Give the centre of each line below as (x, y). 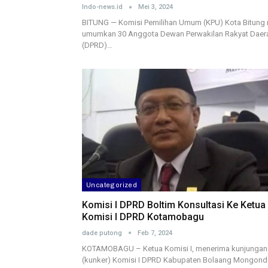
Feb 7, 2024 (155, 233)
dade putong (103, 233)
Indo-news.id (103, 7)
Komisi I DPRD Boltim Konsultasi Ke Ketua (174, 205)
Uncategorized (112, 185)
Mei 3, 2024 (156, 7)
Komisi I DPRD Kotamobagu (143, 217)
